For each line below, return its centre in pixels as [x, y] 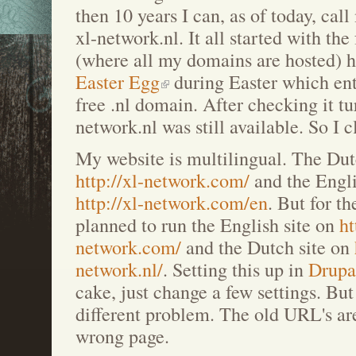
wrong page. [122, 336]
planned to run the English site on [207, 225]
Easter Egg [118, 82]
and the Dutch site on [268, 247]
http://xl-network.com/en [172, 203]
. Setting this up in [236, 269]
